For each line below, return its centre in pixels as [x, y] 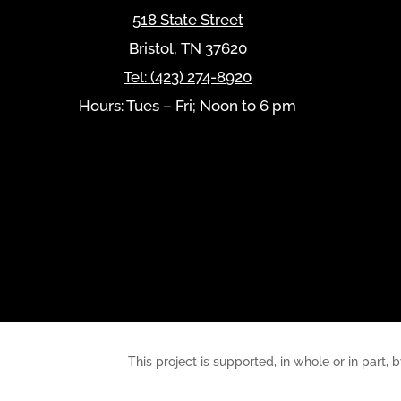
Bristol [151, 48]
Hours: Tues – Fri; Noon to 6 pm [188, 105]
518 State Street [188, 19]
